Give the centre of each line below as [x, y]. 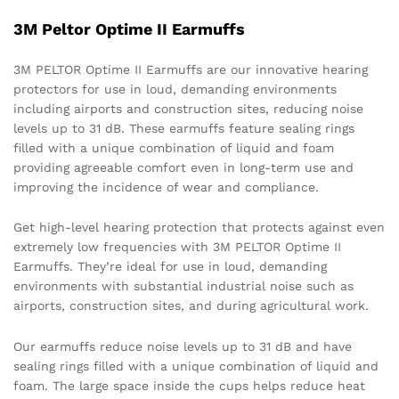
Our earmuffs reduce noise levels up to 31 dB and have [183, 347]
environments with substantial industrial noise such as [183, 286]
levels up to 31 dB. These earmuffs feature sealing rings [184, 128]
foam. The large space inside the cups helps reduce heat [189, 386]
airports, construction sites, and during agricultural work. [191, 306]
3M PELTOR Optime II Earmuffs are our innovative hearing [191, 69]
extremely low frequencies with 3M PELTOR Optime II [177, 247]
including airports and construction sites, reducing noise [188, 108]
